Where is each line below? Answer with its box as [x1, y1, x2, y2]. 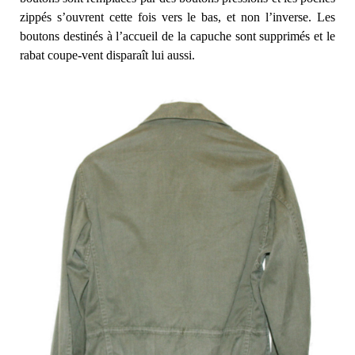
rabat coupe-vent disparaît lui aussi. [20, 48, 195, 63]
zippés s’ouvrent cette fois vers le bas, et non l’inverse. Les [20, 10, 335, 25]
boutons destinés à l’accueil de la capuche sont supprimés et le [20, 29, 335, 44]
